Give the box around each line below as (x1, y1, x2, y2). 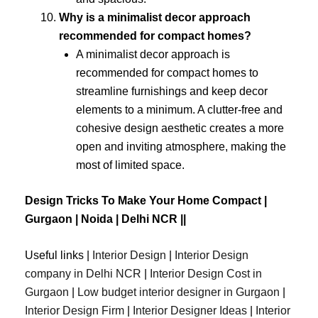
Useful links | (25, 249, 92, 262)
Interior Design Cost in (150, 268, 262, 280)
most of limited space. (76, 158, 185, 171)
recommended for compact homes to (76, 66, 258, 79)
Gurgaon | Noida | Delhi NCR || (25, 212, 186, 225)
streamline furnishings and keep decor (76, 84, 268, 97)
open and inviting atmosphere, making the (76, 140, 286, 153)
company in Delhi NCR (25, 268, 141, 280)
